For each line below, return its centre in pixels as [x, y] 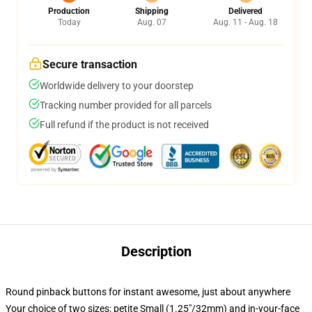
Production [69, 11]
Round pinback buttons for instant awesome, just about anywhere [148, 291]
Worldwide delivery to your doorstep [117, 85]
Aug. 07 [151, 22]
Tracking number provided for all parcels [126, 105]
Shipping [151, 11]
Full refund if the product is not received [124, 124]
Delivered [245, 11]
